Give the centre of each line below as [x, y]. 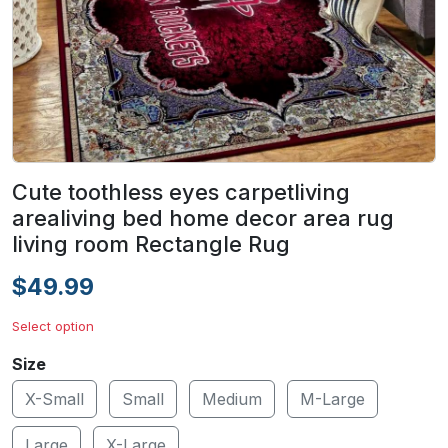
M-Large [332, 399]
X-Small [54, 399]
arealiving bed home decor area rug [203, 218]
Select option [53, 326]
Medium [232, 399]
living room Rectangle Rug [151, 244]
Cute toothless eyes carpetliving [181, 192]
